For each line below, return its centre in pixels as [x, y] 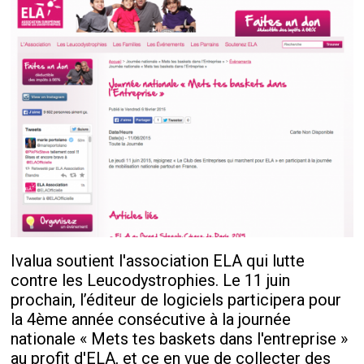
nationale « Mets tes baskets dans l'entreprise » [180, 339]
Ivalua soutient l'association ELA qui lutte [158, 261]
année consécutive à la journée [180, 320]
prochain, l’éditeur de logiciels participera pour [176, 300]
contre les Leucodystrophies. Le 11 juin [151, 281]
